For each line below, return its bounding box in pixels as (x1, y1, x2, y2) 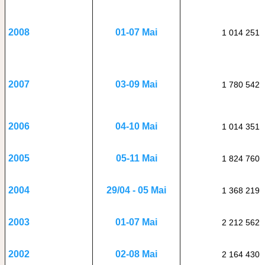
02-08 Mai (115, 248, 157, 260)
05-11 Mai (115, 153, 157, 164)
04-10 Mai (115, 121, 157, 132)
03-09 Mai (115, 79, 157, 90)
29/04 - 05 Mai (106, 185, 166, 196)
